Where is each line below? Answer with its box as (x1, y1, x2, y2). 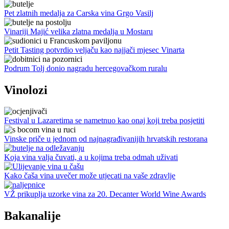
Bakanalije (4, 209, 61, 223)
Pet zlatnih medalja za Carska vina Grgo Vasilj (4, 8, 153, 17)
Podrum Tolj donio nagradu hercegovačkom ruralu (4, 63, 167, 73)
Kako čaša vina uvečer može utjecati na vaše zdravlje (4, 171, 175, 180)
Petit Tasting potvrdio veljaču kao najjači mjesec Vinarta (4, 45, 185, 54)
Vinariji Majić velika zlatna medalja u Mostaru (4, 27, 153, 36)
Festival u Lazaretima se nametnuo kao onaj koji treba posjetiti (4, 116, 204, 125)
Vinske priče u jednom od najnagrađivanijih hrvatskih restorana (4, 134, 208, 144)
